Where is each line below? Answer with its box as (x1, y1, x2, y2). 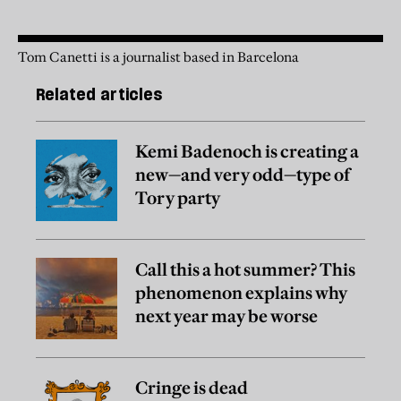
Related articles (36, 84, 162, 106)
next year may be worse (135, 304, 318, 327)
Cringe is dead (135, 376, 248, 398)
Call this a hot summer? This (135, 258, 355, 280)
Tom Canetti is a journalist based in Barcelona (18, 48, 299, 66)
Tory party (135, 186, 220, 209)
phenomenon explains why (135, 281, 347, 303)
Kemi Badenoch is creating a (135, 140, 359, 162)
